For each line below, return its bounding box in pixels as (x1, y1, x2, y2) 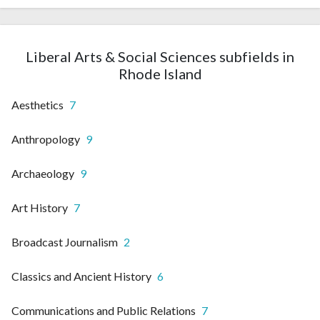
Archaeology (11, 166, 74, 180)
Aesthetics (11, 97, 64, 111)
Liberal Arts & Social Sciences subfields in (26, 47, 294, 65)
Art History (11, 200, 68, 214)
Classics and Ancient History (11, 269, 151, 283)
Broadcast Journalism (11, 234, 118, 249)
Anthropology (11, 131, 80, 146)
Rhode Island (118, 64, 202, 82)
